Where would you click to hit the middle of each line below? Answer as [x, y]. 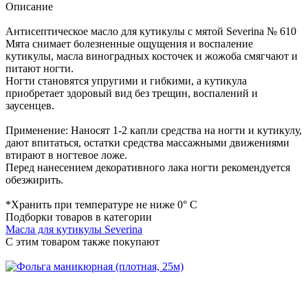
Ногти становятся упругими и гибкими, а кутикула [126, 80]
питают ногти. [40, 68]
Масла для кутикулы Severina [74, 229]
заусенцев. [30, 105]
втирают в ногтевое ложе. [66, 155]
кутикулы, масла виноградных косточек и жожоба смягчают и [152, 56]
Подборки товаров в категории [79, 217]
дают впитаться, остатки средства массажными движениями [147, 142]
